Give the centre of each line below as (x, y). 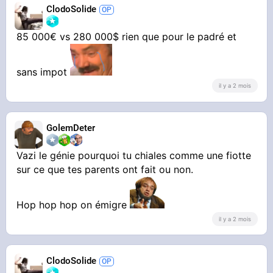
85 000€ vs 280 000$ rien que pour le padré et (127, 36)
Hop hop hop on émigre (73, 205)
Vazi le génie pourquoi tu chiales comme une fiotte (134, 156)
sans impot (44, 72)
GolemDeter (71, 128)
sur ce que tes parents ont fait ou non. (105, 170)
